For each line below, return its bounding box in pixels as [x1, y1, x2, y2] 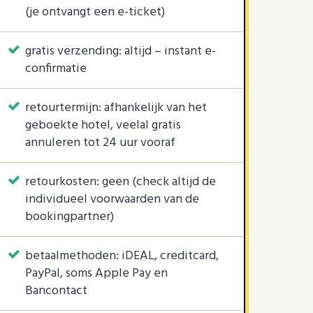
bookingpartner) [25, 207, 114, 227]
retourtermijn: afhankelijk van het [25, 98, 207, 118]
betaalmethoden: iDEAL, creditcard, [25, 246, 219, 266]
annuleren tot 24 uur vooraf [25, 133, 175, 153]
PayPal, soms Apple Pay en [25, 263, 168, 284]
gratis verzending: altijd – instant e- [25, 41, 216, 61]
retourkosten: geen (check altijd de [25, 172, 216, 192]
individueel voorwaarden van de [25, 189, 199, 210]
